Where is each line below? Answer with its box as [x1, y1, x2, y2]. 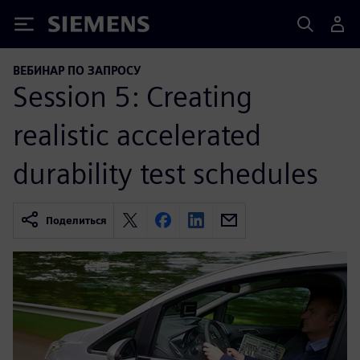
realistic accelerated [13, 117, 261, 153]
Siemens [48, 18, 101, 35]
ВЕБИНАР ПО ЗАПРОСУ [13, 63, 141, 77]
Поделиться [46, 214, 107, 227]
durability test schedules [13, 155, 318, 191]
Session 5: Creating [13, 78, 252, 114]
